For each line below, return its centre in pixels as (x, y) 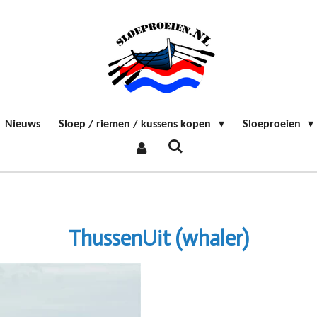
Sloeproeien (273, 125)
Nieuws (23, 125)
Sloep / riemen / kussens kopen (137, 125)
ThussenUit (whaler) (158, 238)
